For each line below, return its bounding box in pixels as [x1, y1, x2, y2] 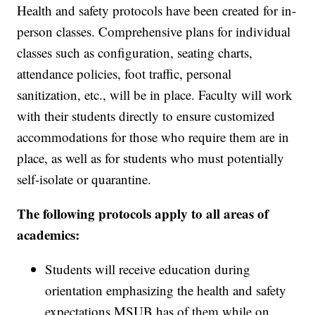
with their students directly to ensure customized [17, 107, 276, 125]
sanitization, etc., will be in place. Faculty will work [17, 86, 293, 104]
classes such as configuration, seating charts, [17, 44, 253, 62]
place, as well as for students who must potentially [17, 149, 285, 167]
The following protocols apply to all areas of [17, 204, 269, 224]
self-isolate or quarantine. [17, 170, 152, 188]
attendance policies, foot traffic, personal [17, 65, 232, 83]
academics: [17, 225, 80, 245]
